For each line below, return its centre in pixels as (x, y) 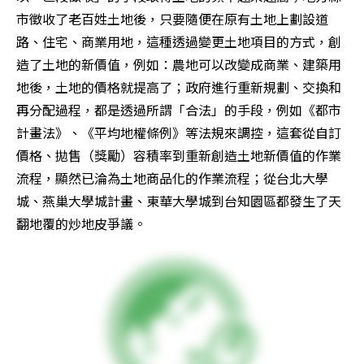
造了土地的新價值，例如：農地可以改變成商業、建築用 (179, 65)
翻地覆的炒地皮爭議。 (81, 224)
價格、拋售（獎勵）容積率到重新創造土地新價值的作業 (179, 156)
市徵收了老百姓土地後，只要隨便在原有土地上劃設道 (172, 19)
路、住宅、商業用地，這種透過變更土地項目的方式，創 (179, 42)
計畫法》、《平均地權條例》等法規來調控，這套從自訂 (179, 133)
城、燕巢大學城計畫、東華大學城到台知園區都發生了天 (179, 201)
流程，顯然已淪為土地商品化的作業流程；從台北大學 (172, 178)
